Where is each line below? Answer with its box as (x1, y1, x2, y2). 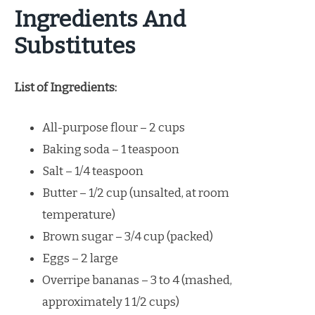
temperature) (42, 207, 115, 222)
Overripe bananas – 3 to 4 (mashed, (42, 272, 232, 288)
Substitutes (14, 32, 136, 59)
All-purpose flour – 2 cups (42, 120, 185, 135)
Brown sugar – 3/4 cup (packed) (42, 229, 213, 244)
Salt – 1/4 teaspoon (42, 163, 143, 179)
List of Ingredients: (14, 80, 117, 95)
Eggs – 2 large (42, 250, 118, 266)
